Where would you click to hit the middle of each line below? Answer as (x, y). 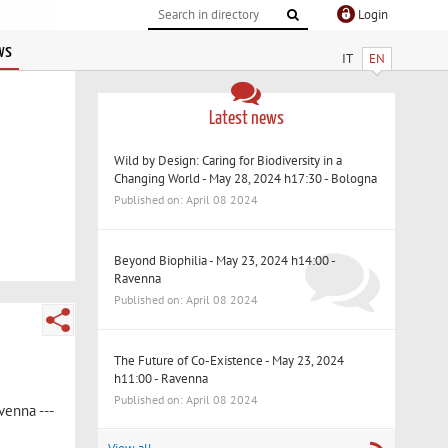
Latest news (246, 118)
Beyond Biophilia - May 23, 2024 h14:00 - (225, 260)
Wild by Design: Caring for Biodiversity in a (228, 160)
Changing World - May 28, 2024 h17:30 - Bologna (246, 178)
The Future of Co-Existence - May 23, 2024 (229, 360)
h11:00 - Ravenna (161, 378)
